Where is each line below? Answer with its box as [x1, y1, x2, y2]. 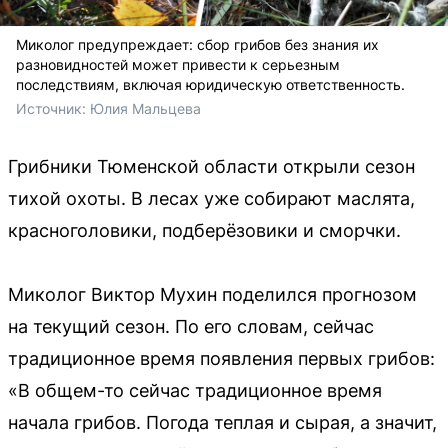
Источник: [16, 99, 90, 117]
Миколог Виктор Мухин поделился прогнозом [8, 283, 417, 305]
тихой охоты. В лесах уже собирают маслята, [8, 187, 415, 209]
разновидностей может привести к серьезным [16, 55, 340, 73]
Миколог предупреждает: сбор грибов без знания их [16, 35, 379, 53]
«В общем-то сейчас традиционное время [8, 379, 382, 401]
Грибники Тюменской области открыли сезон [8, 155, 415, 177]
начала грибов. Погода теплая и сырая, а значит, [8, 411, 437, 433]
